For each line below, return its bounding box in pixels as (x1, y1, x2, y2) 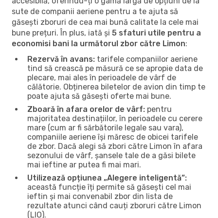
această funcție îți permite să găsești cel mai (27, 182, 191, 192)
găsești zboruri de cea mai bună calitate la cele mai (12, 17, 199, 27)
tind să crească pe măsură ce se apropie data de (27, 63, 203, 73)
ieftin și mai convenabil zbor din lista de (27, 191, 173, 201)
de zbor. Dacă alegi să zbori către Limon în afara (27, 141, 202, 151)
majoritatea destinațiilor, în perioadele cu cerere (27, 113, 202, 123)
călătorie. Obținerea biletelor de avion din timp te (27, 82, 205, 91)
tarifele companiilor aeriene (95, 54, 198, 64)
